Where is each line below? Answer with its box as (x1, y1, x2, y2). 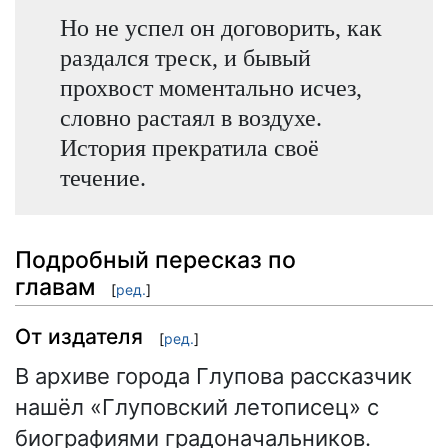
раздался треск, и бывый (59, 43, 311, 71)
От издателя (15, 324, 143, 350)
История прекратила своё (59, 133, 319, 161)
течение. (59, 163, 146, 191)
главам (15, 272, 95, 301)
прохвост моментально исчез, (59, 73, 362, 101)
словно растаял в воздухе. (59, 103, 322, 131)
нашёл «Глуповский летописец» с (15, 393, 379, 420)
